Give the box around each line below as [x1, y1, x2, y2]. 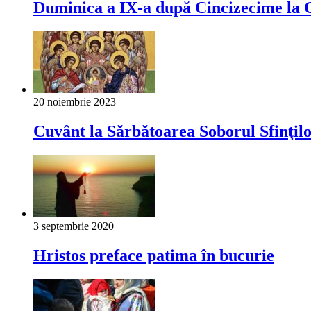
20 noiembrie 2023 [33, 96, 116, 108]
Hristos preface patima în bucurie [33, 246, 274, 265]
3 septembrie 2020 [33, 220, 114, 233]
